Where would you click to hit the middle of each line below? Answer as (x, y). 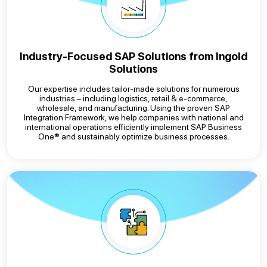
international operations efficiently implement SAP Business (133, 127)
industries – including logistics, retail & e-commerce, (133, 98)
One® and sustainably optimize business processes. (133, 136)
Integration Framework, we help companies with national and (133, 117)
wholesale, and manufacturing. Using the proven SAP (133, 108)
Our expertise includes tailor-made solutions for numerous (133, 89)
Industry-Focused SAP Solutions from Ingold (133, 56)
